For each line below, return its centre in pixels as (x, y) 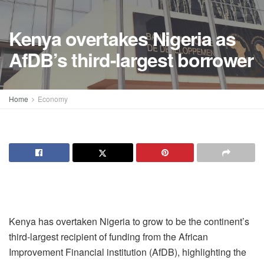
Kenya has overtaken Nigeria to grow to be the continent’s (129, 221)
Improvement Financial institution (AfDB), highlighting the (128, 252)
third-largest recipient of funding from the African (108, 237)
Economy (53, 99)
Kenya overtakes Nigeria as (122, 39)
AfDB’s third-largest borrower (131, 60)
